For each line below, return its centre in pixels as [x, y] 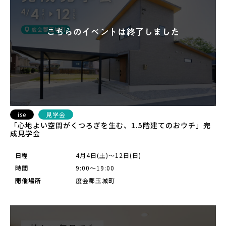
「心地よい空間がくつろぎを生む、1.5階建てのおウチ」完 [110, 125]
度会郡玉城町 [95, 180]
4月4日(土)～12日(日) [108, 155]
